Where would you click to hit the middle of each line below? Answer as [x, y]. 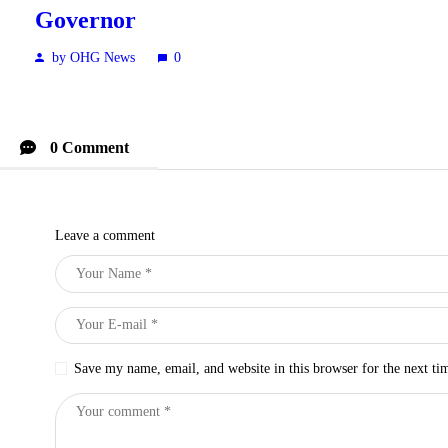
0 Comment [87, 148]
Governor [85, 20]
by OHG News [93, 57]
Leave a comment [104, 235]
